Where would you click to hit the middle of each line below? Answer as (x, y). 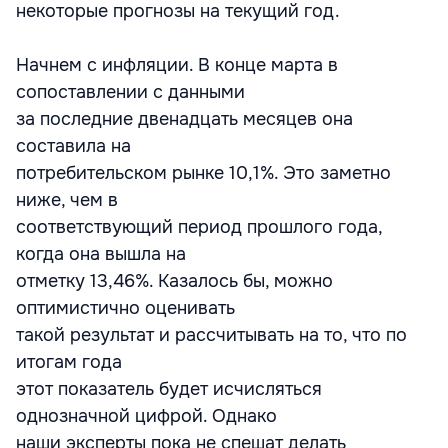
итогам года (69, 362)
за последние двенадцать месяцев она (184, 119)
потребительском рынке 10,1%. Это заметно (203, 173)
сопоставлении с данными (130, 92)
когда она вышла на (101, 254)
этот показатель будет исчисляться (169, 389)
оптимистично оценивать (125, 308)
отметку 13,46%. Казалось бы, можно (174, 281)
